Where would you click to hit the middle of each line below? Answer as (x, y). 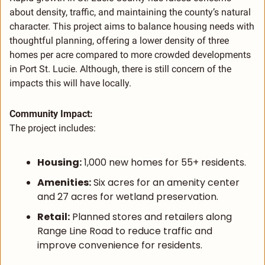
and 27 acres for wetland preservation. (128, 197)
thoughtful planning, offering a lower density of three (119, 41)
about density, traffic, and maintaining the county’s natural (130, 12)
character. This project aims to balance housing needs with (132, 27)
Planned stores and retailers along (151, 217)
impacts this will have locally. (72, 83)
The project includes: (53, 128)
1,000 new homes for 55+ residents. (164, 163)
